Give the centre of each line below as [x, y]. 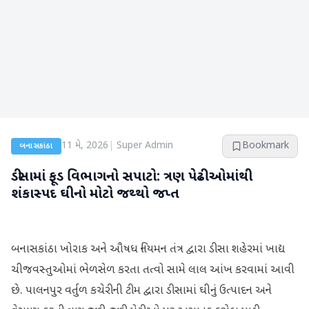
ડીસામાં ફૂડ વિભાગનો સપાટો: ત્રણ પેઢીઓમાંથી [132, 177]
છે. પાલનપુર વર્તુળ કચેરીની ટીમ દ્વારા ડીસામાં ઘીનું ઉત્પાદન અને [141, 291]
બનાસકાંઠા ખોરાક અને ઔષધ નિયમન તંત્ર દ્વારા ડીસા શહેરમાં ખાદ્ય [148, 250]
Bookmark [266, 146]
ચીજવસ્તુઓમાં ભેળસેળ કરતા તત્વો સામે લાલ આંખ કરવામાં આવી [153, 270]
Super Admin [144, 146]
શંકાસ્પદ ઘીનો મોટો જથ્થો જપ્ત [95, 195]
